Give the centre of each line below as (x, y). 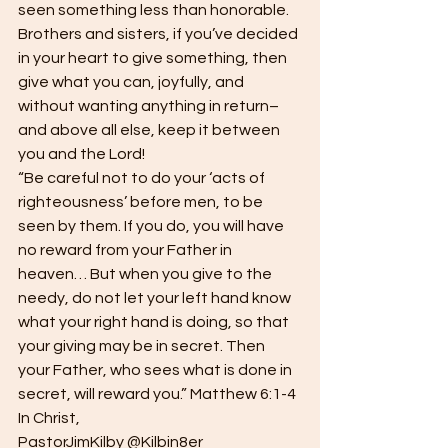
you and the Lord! (84, 154)
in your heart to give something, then (154, 58)
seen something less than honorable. (155, 10)
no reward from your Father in (126, 250)
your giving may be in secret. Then (143, 346)
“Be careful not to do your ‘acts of (143, 178)
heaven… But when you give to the (146, 274)
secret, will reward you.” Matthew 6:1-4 (160, 394)
